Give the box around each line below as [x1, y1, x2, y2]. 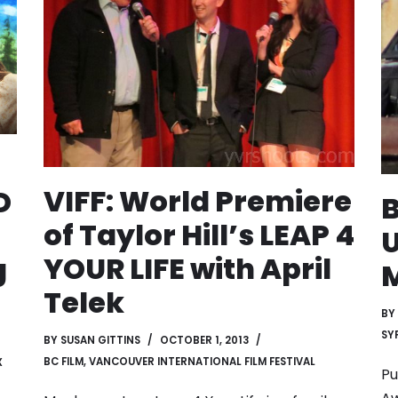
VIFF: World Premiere [44, 181, 352, 222]
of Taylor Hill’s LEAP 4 [44, 215, 354, 256]
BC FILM [44, 354, 84, 370]
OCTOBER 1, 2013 [160, 333, 249, 348]
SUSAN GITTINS [60, 333, 140, 348]
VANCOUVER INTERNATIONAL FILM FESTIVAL [89, 354, 315, 370]
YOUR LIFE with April [44, 249, 331, 290]
